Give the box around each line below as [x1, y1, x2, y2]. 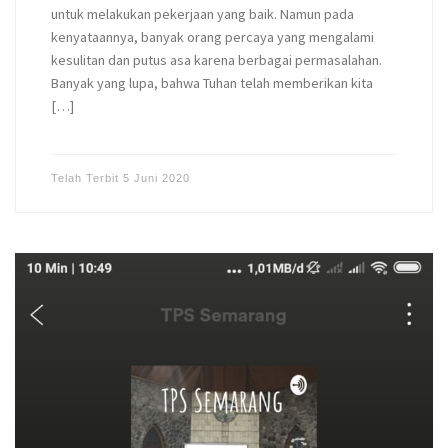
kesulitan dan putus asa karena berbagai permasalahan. [50, 51, 382, 70]
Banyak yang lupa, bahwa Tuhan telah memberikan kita [50, 74, 373, 93]
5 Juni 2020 [122, 171, 190, 184]
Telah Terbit [50, 171, 123, 184]
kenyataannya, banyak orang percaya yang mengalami [50, 28, 374, 47]
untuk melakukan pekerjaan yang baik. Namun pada [50, 5, 354, 24]
